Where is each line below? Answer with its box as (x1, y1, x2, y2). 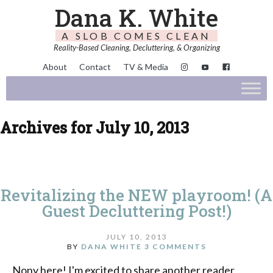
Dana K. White (55, 2, 218, 34)
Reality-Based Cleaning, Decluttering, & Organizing (53, 43, 220, 52)
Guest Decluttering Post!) (41, 200, 232, 222)
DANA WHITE (80, 241, 142, 251)
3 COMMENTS (144, 241, 207, 251)
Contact (79, 62, 111, 73)
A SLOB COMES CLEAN (62, 30, 211, 41)
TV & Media (123, 62, 168, 73)
